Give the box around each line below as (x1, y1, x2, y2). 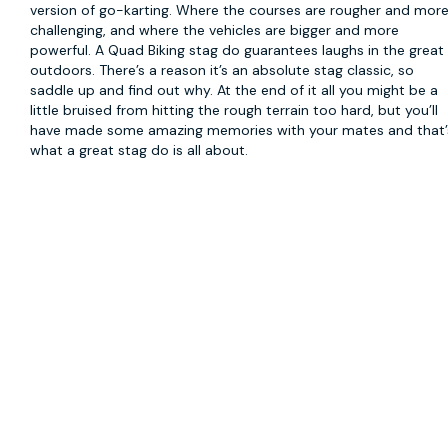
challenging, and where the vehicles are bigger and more (30, 20, 400, 39)
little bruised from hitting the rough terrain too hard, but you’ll (30, 100, 439, 119)
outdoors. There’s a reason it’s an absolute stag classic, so (30, 60, 415, 79)
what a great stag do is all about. (30, 140, 249, 159)
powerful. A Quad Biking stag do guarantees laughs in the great (30, 40, 445, 59)
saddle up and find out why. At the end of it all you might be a (30, 80, 439, 99)
